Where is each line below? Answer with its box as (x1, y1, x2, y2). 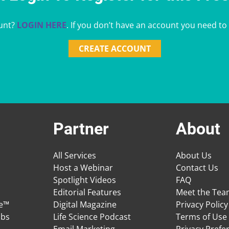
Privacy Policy (176, 198, 228, 210)
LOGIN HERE (16, 19, 66, 31)
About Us (176, 149, 212, 161)
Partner (53, 119, 109, 139)
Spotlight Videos (53, 174, 116, 186)
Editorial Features (53, 186, 121, 198)
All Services (53, 149, 96, 161)
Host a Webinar (53, 162, 113, 173)
